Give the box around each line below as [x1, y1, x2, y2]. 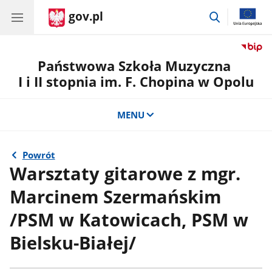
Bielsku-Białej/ [10, 230, 137, 255]
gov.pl [69, 8, 103, 24]
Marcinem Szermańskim [10, 184, 222, 209]
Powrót [22, 149, 55, 161]
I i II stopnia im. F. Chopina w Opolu [18, 72, 254, 91]
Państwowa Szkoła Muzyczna [38, 56, 234, 75]
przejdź [221, 8, 252, 21]
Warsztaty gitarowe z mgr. [10, 161, 241, 186]
